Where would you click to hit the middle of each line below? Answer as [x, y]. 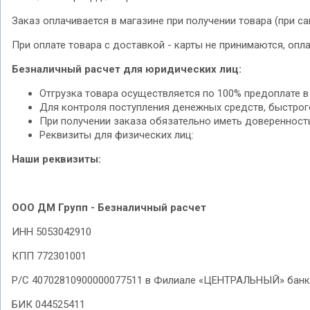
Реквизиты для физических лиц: [117, 135]
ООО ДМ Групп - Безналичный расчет [109, 208]
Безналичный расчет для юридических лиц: [127, 69]
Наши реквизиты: [56, 159]
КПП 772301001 [49, 256]
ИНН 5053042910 [52, 232]
